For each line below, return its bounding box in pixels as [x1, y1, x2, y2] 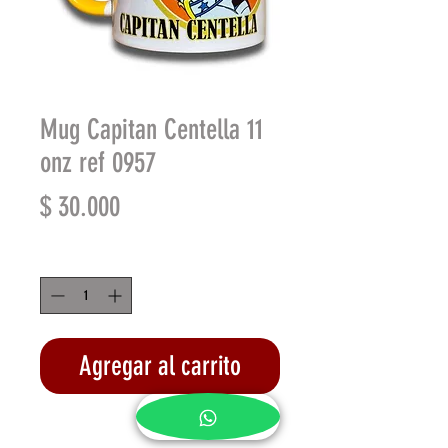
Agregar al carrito [79, 349, 241, 382]
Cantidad [40, 250, 80, 268]
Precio [119, 188, 176, 222]
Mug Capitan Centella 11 [40, 112, 263, 146]
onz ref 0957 [40, 145, 156, 179]
